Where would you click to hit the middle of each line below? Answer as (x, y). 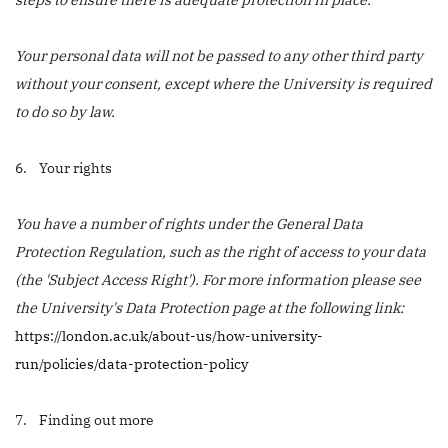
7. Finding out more (84, 419)
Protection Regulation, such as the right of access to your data (220, 251)
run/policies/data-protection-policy (131, 363)
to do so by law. (65, 111)
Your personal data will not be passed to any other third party (219, 55)
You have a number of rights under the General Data (189, 223)
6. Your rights (63, 167)
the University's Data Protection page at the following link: (209, 307)
